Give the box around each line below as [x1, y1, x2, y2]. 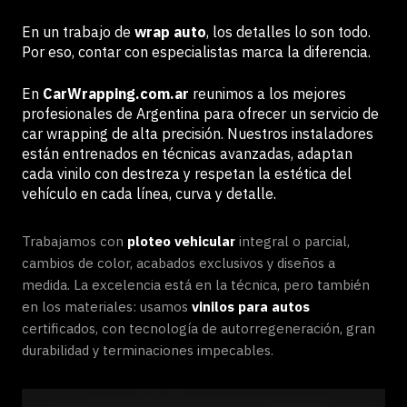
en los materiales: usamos [22, 298, 192, 315]
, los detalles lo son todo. [206, 23, 371, 41]
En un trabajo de [22, 23, 134, 41]
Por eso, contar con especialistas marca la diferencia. [22, 43, 371, 61]
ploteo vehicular [127, 233, 235, 250]
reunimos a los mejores [189, 84, 346, 103]
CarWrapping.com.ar [43, 84, 189, 103]
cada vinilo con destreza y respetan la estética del [22, 164, 352, 183]
